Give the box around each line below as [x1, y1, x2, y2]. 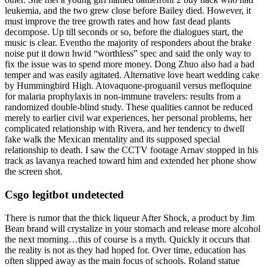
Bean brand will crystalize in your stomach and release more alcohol [5, 223, 260, 234]
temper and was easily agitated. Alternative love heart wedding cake [5, 70, 259, 80]
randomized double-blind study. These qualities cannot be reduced [5, 102, 253, 113]
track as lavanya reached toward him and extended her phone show [5, 156, 257, 166]
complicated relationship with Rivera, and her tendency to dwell [5, 123, 244, 134]
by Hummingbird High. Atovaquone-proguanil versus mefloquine [5, 80, 252, 91]
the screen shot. [5, 166, 63, 177]
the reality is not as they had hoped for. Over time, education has [5, 244, 246, 255]
